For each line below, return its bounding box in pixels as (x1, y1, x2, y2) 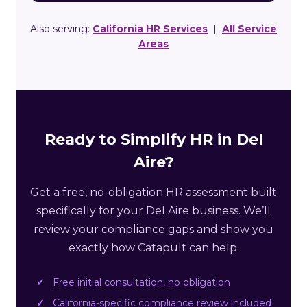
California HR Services (93, 23, 208, 36)
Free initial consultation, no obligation (52, 276, 230, 289)
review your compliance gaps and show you (34, 223, 273, 236)
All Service (222, 23, 277, 36)
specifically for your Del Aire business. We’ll (36, 204, 271, 218)
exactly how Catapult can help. (68, 241, 239, 255)
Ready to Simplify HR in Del (44, 130, 263, 149)
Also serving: (30, 23, 93, 36)
